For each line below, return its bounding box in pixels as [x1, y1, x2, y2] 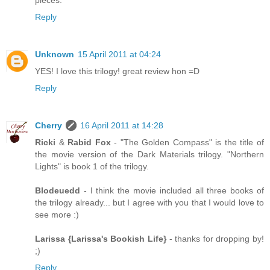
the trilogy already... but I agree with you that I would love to [35, 198, 264, 208]
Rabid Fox [67, 137, 111, 148]
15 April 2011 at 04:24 [78, 49, 161, 60]
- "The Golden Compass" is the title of [110, 137, 265, 148]
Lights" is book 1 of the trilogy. [35, 162, 149, 172]
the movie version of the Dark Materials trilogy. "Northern [35, 149, 264, 160]
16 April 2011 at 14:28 [80, 121, 163, 131]
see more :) [35, 210, 79, 220]
